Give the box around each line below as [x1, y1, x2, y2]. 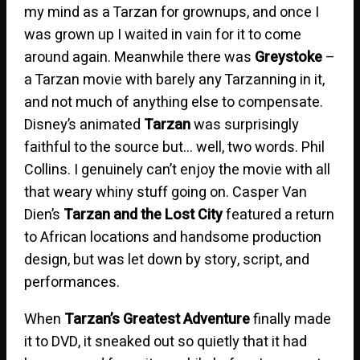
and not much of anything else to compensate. [24, 91, 324, 113]
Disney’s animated [24, 113, 145, 136]
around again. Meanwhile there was [24, 46, 256, 68]
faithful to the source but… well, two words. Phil [24, 136, 325, 158]
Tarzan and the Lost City [63, 203, 223, 226]
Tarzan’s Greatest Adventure [64, 308, 251, 330]
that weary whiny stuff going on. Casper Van [24, 181, 308, 203]
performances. [24, 271, 121, 293]
